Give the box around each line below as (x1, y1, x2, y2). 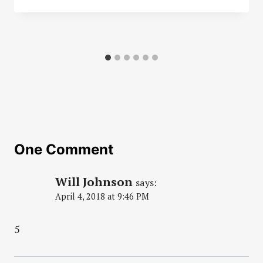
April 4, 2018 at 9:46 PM (55, 190, 149, 202)
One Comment (14, 140, 113, 158)
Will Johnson (55, 173, 133, 190)
